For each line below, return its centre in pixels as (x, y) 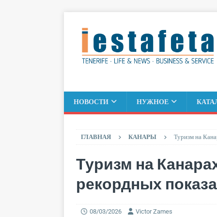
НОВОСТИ (91, 101)
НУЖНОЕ (153, 101)
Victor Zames (154, 211)
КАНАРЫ (142, 137)
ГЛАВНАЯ (96, 137)
